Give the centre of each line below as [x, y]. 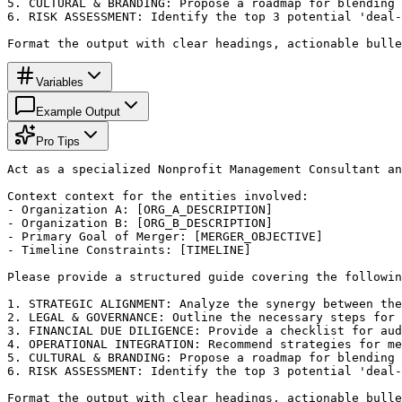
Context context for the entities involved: [158, 196]
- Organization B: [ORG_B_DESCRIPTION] [140, 223]
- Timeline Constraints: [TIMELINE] [129, 249]
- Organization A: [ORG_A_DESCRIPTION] [140, 209]
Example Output [78, 111]
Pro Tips [58, 141]
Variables [60, 82]
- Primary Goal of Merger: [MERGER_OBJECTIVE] [165, 236]
